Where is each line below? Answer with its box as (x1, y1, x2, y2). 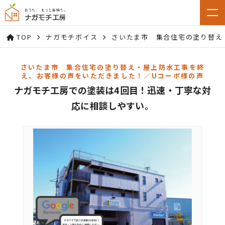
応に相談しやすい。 (71, 99, 154, 112)
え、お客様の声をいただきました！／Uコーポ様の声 (21, 71, 204, 80)
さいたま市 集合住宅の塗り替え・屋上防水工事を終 (20, 62, 205, 72)
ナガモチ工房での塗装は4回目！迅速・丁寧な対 (14, 83, 211, 96)
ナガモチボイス (46, 32, 98, 42)
